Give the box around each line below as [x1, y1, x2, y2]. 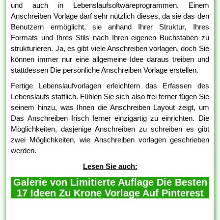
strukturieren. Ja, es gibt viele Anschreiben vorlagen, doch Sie [11, 44, 209, 53]
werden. [11, 146, 37, 155]
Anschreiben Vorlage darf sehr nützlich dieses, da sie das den [11, 12, 209, 21]
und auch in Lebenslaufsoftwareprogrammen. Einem [11, 1, 209, 10]
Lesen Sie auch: [82, 162, 137, 171]
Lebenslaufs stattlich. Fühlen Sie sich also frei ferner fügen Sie [11, 92, 209, 101]
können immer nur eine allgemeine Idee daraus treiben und [11, 55, 209, 64]
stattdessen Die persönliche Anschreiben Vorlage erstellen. [11, 66, 199, 75]
